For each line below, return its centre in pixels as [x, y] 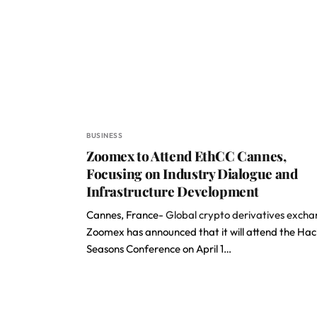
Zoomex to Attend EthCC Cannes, [186, 156]
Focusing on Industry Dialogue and [192, 173]
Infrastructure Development [173, 191]
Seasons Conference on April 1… [159, 249]
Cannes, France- [126, 215]
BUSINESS [104, 136]
